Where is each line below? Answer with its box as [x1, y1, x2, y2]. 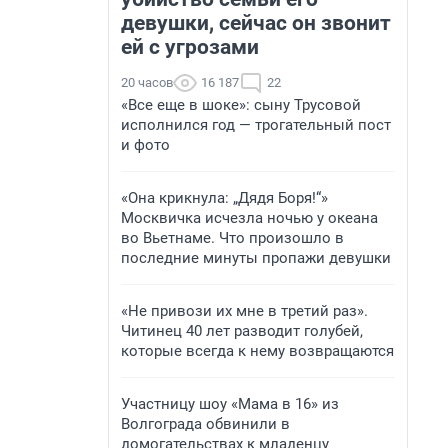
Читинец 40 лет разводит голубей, [121, 322, 363, 340]
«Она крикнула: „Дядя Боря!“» [121, 189, 328, 207]
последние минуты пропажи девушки [121, 249, 391, 267]
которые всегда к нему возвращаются [121, 342, 394, 360]
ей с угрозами [121, 35, 259, 59]
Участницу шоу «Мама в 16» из [121, 395, 339, 413]
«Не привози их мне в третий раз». [121, 302, 368, 320]
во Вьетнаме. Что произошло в [121, 229, 344, 247]
